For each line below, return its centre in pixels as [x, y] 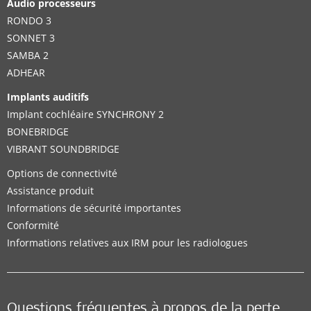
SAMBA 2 [28, 55]
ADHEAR [26, 73]
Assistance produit [50, 191]
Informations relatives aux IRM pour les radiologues [127, 243]
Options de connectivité [62, 173]
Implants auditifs [48, 97]
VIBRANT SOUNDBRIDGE [63, 149]
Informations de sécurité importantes [94, 208]
